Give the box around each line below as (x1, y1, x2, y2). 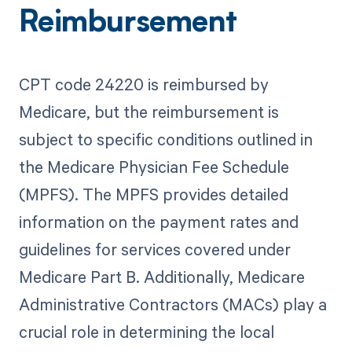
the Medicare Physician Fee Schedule (18, 156, 289, 178)
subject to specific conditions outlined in (18, 128, 313, 151)
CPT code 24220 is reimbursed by (18, 73, 269, 96)
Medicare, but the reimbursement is (18, 101, 279, 123)
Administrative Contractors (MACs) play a (18, 293, 327, 316)
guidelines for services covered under (18, 238, 291, 261)
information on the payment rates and (18, 211, 299, 233)
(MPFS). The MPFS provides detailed (18, 183, 288, 206)
